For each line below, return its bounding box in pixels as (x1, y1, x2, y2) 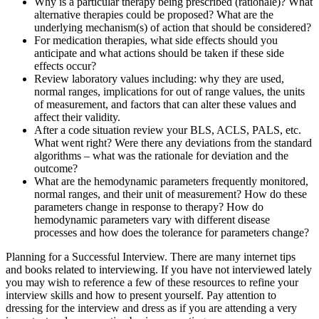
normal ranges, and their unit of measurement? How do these (34, 188, 307, 201)
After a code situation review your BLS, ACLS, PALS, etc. (34, 124, 301, 137)
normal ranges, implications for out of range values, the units (34, 85, 305, 98)
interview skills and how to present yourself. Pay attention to (6, 289, 276, 302)
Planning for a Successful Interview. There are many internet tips (6, 251, 296, 263)
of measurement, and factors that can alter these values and (34, 98, 296, 111)
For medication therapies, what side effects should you (34, 34, 278, 47)
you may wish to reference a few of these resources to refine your (6, 276, 298, 289)
